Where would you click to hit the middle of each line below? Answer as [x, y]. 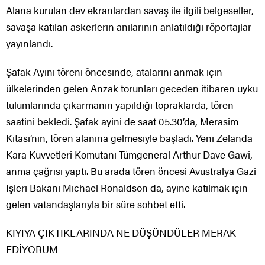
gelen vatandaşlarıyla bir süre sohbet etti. [96, 204]
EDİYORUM [32, 249]
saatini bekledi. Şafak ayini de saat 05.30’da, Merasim [122, 122]
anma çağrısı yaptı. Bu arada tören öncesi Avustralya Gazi [131, 171]
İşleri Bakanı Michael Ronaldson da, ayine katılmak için [127, 188]
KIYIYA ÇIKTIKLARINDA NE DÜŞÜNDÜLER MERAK [121, 233]
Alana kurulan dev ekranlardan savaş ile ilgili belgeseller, [130, 10]
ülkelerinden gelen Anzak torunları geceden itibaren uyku [132, 88]
